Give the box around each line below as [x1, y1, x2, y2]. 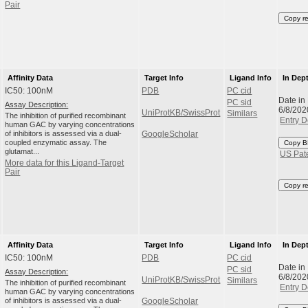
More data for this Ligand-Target [5, 158, 124, 167]
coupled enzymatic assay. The [5, 138, 107, 147]
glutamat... [5, 147, 40, 156]
